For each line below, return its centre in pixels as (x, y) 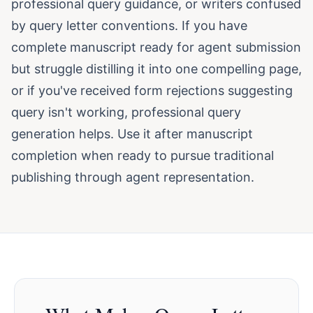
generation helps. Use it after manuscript (132, 134)
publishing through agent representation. (133, 177)
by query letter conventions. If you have (129, 26)
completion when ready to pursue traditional (143, 155)
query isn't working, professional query (126, 112)
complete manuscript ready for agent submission (156, 47)
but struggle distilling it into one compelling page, (156, 69)
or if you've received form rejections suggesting (152, 90)
